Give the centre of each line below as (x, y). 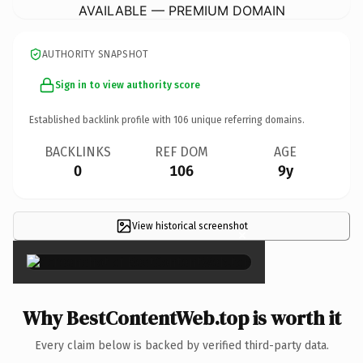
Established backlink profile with (101, 120)
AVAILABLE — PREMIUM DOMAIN (181, 10)
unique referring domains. (247, 120)
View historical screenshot (190, 226)
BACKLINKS (78, 152)
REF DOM (181, 152)
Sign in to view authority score (128, 85)
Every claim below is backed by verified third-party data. (181, 345)
